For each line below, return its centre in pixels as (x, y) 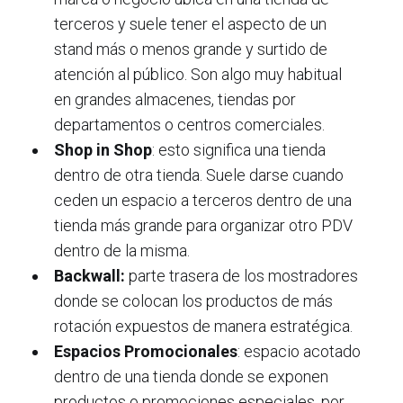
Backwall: (89, 275)
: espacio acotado (299, 351)
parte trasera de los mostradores (241, 275)
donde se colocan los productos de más (193, 300)
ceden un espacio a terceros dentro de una (202, 200)
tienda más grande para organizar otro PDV (203, 225)
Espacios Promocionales (145, 351)
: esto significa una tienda (238, 149)
